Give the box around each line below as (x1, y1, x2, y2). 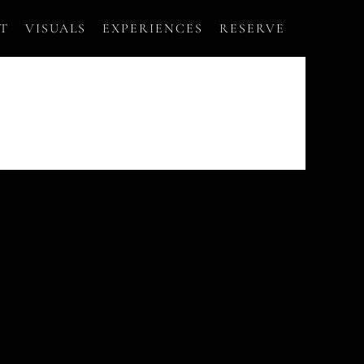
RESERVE (219, 19, 285, 37)
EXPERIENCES (102, 19, 203, 37)
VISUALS (25, 19, 86, 37)
